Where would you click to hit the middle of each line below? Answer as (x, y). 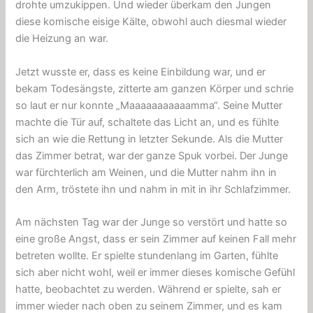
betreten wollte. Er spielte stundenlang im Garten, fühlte (147, 256)
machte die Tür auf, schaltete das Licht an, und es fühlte (147, 122)
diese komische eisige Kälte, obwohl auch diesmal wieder (151, 22)
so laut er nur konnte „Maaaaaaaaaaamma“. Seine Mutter (149, 105)
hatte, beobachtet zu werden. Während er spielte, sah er (148, 290)
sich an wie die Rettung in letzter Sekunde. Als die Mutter (150, 139)
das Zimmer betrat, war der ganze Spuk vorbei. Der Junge (152, 155)
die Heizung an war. (62, 39)
